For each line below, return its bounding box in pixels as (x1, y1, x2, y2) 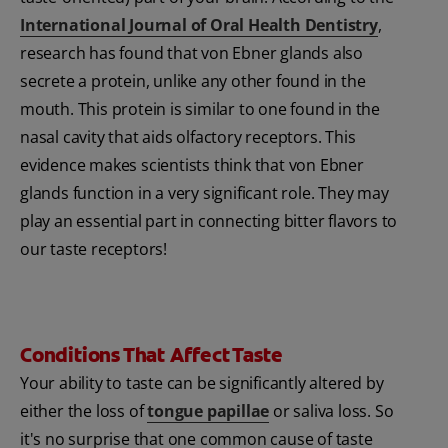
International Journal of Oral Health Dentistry (20, 14, 378, 37)
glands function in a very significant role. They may (20, 182, 389, 205)
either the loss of (20, 400, 148, 423)
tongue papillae (147, 400, 270, 423)
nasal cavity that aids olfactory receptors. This (20, 126, 356, 149)
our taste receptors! (20, 238, 168, 261)
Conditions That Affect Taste (20, 342, 283, 369)
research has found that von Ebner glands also (20, 42, 363, 65)
